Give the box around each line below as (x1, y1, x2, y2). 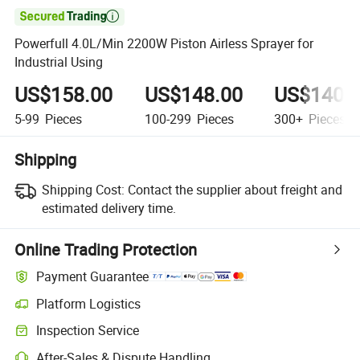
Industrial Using (14, 53, 104, 72)
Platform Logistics (36, 294, 141, 313)
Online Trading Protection (14, 238, 198, 260)
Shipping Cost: (41, 180, 125, 198)
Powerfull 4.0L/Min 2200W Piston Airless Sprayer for (14, 35, 314, 53)
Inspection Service (36, 321, 140, 340)
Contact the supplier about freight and (127, 180, 342, 198)
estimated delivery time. (41, 198, 176, 217)
